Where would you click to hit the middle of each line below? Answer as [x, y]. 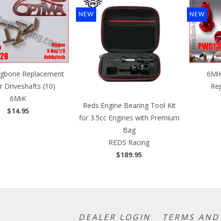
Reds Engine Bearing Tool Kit [129, 105]
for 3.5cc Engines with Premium [129, 117]
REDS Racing [129, 142]
